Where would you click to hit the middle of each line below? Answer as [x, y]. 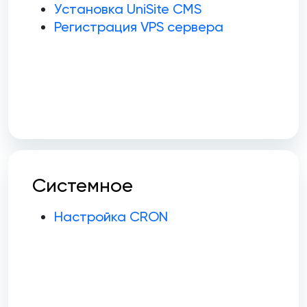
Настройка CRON [111, 217]
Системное [83, 186]
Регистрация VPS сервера [139, 27]
